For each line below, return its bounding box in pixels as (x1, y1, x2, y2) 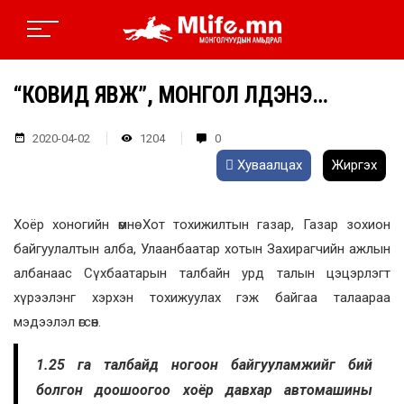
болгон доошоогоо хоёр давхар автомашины (36, 381, 372, 399)
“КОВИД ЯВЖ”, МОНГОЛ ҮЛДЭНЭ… (14, 82, 328, 109)
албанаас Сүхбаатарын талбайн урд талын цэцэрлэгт (14, 265, 390, 282)
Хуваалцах (234, 157, 302, 174)
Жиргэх (332, 157, 377, 174)
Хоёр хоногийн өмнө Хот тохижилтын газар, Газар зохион (14, 216, 390, 234)
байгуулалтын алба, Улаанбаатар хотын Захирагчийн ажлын (14, 241, 390, 258)
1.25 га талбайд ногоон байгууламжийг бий (36, 356, 372, 374)
